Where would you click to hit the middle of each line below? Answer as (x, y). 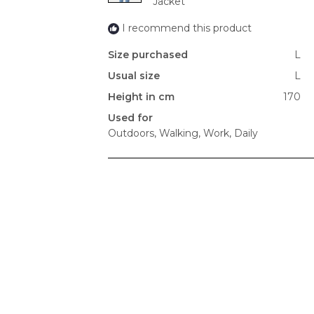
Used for (130, 118)
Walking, (178, 134)
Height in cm (141, 97)
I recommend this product (187, 28)
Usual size (134, 76)
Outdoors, (132, 134)
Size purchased (148, 55)
